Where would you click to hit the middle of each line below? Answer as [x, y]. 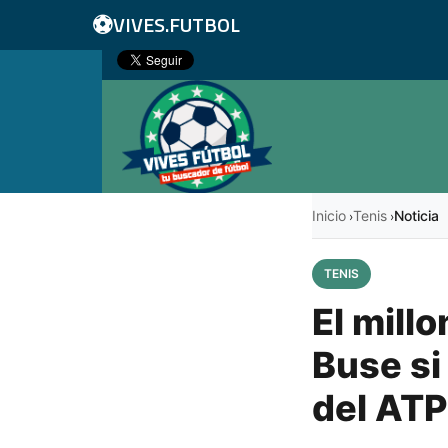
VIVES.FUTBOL [176, 24]
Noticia [416, 215]
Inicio [329, 215]
